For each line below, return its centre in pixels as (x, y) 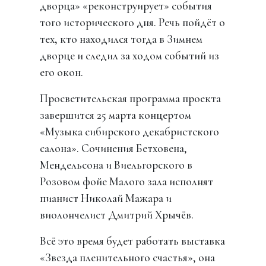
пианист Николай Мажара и (106, 199)
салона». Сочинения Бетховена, (114, 149)
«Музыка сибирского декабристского (130, 132)
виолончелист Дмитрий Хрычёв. (117, 215)
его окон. (62, 73)
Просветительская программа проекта (131, 99)
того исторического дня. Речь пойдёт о (133, 23)
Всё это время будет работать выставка (133, 241)
